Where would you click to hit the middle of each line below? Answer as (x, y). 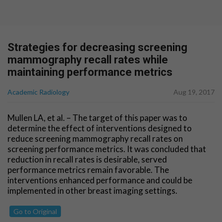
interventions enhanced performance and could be (100, 180)
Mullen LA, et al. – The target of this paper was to (97, 118)
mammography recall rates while (88, 60)
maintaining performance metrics (90, 72)
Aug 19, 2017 (194, 92)
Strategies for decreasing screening (97, 47)
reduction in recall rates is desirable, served (87, 159)
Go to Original (35, 211)
